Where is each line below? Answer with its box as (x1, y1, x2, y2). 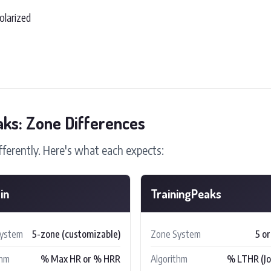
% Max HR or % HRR (41, 252, 120, 265)
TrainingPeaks (151, 185, 221, 201)
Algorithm (151, 252, 188, 265)
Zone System (151, 227, 201, 240)
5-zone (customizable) (32, 227, 120, 240)
